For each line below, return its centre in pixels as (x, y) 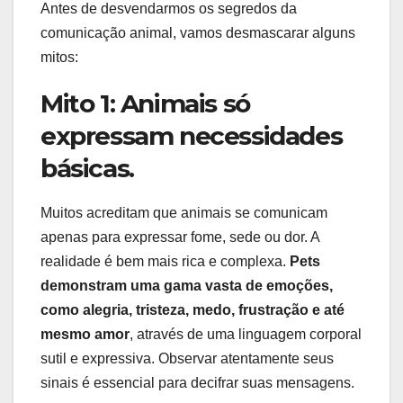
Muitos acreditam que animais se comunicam (184, 212)
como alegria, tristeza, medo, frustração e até (193, 309)
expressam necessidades (192, 135)
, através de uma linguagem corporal (246, 334)
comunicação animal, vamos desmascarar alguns (198, 32)
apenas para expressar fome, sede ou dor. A (180, 237)
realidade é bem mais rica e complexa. (165, 261)
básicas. (87, 168)
